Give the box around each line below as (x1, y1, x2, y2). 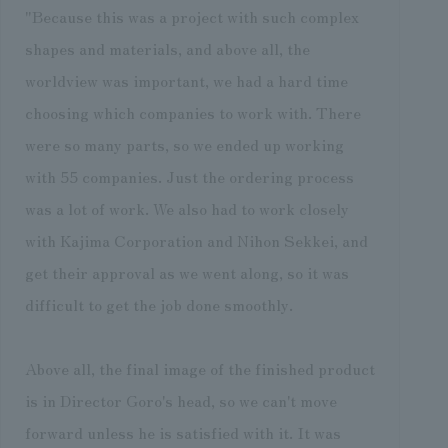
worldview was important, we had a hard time (24, 68, 348, 93)
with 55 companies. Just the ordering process (24, 164, 354, 189)
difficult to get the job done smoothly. (24, 292, 293, 317)
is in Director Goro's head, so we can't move (24, 388, 337, 413)
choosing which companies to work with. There (24, 100, 361, 125)
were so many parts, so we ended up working (24, 132, 344, 157)
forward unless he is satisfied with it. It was (24, 420, 341, 445)
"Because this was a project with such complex (24, 4, 359, 29)
